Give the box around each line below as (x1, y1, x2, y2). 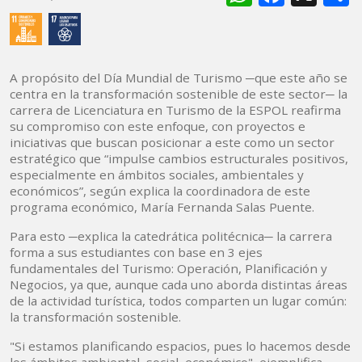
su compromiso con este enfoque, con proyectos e (10, 118, 305, 135)
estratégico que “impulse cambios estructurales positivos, (10, 150, 348, 167)
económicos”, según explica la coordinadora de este (10, 183, 310, 200)
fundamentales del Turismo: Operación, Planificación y (10, 260, 327, 277)
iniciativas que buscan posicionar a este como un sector (10, 134, 335, 151)
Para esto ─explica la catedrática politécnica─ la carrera (10, 228, 332, 245)
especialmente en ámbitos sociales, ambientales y (10, 166, 304, 183)
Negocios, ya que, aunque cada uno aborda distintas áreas (10, 276, 347, 293)
